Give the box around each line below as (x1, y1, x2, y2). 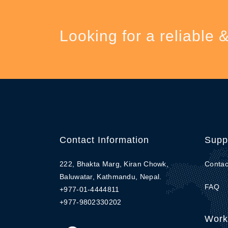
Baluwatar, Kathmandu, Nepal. (60, 173, 162, 181)
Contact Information (60, 135, 149, 145)
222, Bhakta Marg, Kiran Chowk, (60, 160, 168, 168)
